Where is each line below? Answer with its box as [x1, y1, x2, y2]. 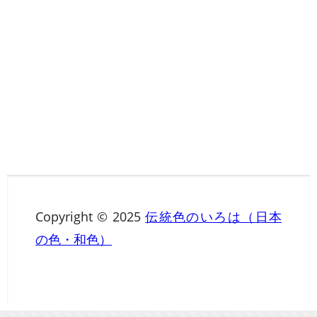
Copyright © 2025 [35, 208, 146, 226]
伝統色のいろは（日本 [145, 208, 282, 226]
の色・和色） [35, 231, 112, 248]
